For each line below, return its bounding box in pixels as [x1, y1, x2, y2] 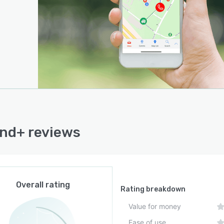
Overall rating [15, 180, 70, 189]
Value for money [128, 202, 181, 210]
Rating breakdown [120, 185, 186, 193]
